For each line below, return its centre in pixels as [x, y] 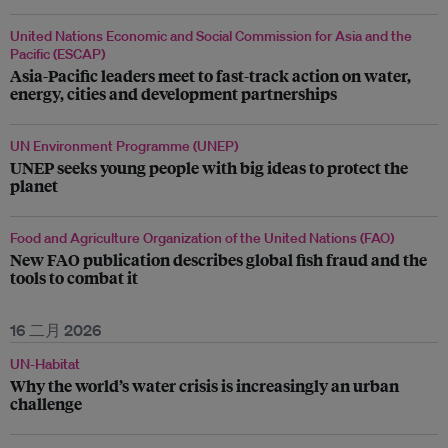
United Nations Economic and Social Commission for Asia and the [211, 36]
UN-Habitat [45, 364]
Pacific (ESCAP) [57, 54]
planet [34, 185]
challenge [46, 403]
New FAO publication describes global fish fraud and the [218, 259]
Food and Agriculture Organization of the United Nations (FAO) [202, 238]
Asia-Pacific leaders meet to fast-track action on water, [210, 75]
